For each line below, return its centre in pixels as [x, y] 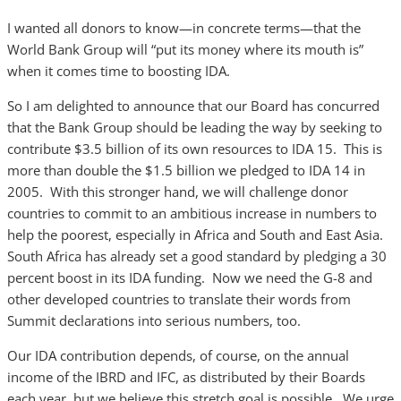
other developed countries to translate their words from [179, 299]
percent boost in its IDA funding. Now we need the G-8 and [190, 277]
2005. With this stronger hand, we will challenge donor [178, 192]
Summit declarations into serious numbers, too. [154, 320]
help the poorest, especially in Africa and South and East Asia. [197, 235]
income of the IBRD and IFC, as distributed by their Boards [186, 377]
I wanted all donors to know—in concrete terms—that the [184, 28]
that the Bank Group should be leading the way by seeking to [195, 127]
